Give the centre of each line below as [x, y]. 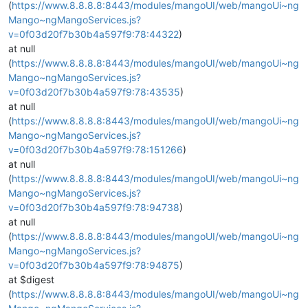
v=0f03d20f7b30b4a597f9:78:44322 [93, 34]
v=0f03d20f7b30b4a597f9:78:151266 [96, 150]
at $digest [31, 279]
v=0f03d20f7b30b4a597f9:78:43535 [94, 92]
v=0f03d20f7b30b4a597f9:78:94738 [94, 207]
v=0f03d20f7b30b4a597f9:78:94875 [94, 265]
